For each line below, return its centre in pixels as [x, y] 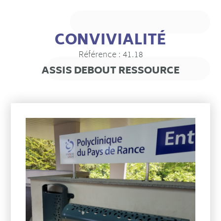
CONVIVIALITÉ [110, 41]
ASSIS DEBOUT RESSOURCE [110, 72]
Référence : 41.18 [110, 55]
